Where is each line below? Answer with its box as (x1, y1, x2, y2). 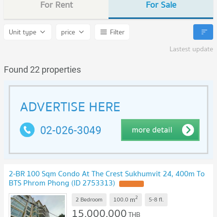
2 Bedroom (76, 195, 103, 204)
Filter (110, 27, 124, 38)
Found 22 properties (4, 64, 81, 75)
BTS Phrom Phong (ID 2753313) (9, 176, 115, 189)
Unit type (9, 27, 36, 38)
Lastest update (170, 44, 213, 55)
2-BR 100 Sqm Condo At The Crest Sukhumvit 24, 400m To (9, 167, 205, 180)
